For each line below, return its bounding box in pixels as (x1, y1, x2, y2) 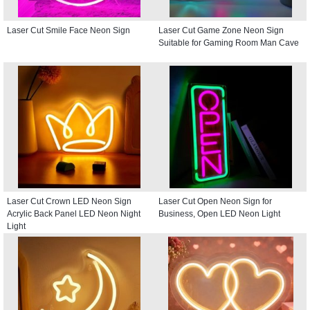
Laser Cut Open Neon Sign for (158, 196, 272, 206)
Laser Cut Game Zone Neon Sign (158, 25, 284, 35)
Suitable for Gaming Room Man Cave (158, 37, 299, 48)
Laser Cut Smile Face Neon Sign (7, 25, 130, 35)
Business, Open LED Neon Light (158, 208, 280, 219)
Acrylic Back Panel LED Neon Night (7, 208, 140, 219)
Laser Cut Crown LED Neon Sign (7, 196, 131, 206)
